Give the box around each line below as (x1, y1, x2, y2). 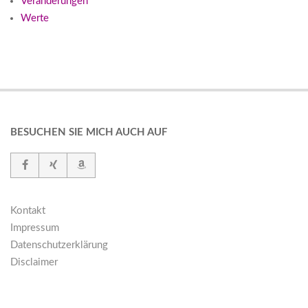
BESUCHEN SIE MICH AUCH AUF (10, 127, 167, 138)
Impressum (10, 223, 59, 234)
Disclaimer (10, 257, 58, 268)
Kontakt (10, 206, 45, 217)
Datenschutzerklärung (10, 240, 108, 251)
